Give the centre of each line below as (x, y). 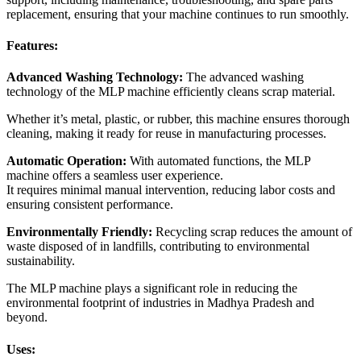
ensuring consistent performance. (90, 205)
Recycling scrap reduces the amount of (254, 232)
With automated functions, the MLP (220, 161)
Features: (32, 46)
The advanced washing (245, 77)
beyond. (27, 317)
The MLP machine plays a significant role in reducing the (152, 288)
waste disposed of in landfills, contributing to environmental (158, 247)
